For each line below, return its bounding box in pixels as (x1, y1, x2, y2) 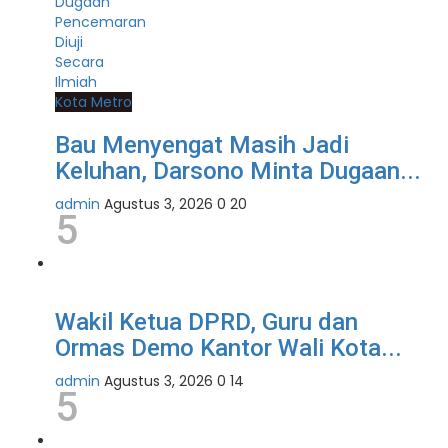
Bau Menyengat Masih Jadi (55, 131, 349, 160)
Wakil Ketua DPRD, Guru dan (55, 308, 358, 337)
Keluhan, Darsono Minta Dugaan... (55, 157, 421, 186)
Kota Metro (55, 92, 132, 113)
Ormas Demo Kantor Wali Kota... (55, 334, 402, 363)
